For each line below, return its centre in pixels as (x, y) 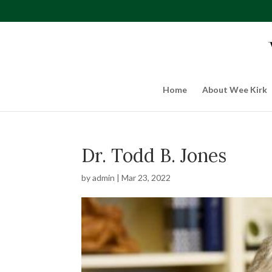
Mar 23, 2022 (146, 178)
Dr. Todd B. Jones (154, 155)
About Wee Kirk (234, 90)
